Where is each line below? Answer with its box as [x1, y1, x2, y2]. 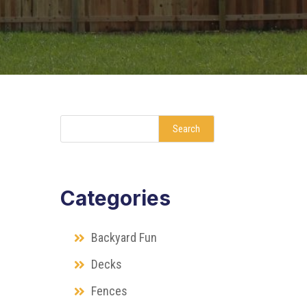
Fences [91, 283, 128, 298]
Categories [60, 185, 171, 210]
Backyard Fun [91, 230, 158, 245]
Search [172, 123, 200, 134]
